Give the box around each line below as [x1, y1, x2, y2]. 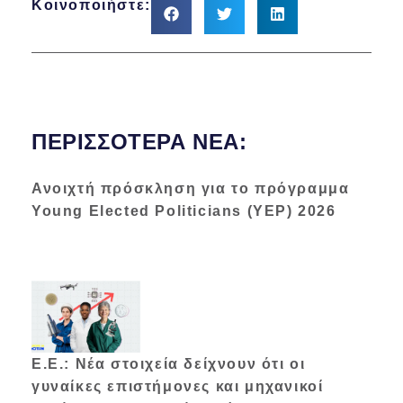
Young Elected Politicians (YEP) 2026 [31, 203, 336, 219]
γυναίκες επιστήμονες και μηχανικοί [31, 379, 324, 395]
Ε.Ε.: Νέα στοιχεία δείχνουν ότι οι [31, 356, 306, 372]
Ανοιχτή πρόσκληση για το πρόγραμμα [31, 181, 350, 197]
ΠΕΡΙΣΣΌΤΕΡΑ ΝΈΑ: [31, 130, 247, 155]
